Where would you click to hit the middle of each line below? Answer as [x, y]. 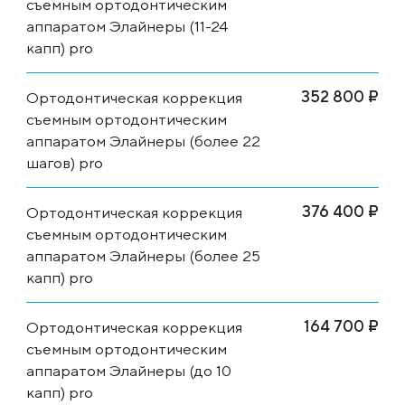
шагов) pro [65, 162]
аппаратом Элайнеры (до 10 [129, 370]
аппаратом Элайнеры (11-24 [127, 26]
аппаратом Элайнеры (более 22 [143, 141]
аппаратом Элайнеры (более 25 [143, 255]
